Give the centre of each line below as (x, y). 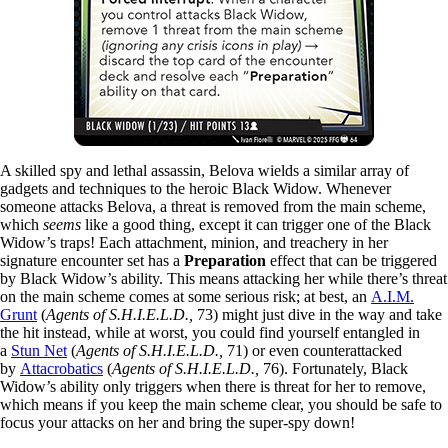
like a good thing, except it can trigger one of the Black (256, 224)
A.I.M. (392, 296)
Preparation (225, 260)
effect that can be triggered (351, 260)
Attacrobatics (61, 368)
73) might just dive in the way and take (317, 314)
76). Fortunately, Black (333, 368)
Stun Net (39, 350)
